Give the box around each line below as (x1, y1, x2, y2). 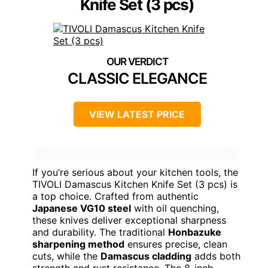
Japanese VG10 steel (32, 202, 131, 215)
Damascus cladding (100, 250, 191, 263)
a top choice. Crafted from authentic (32, 190, 199, 203)
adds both (191, 250, 240, 263)
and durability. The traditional (32, 226, 168, 239)
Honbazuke (168, 226, 221, 239)
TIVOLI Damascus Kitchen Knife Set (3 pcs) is (32, 178, 237, 191)
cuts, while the (32, 250, 100, 263)
